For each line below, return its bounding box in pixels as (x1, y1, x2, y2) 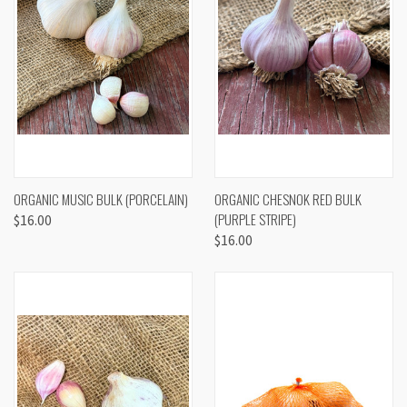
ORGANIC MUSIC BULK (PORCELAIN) (14, 189, 188, 209)
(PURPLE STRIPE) (214, 209, 296, 229)
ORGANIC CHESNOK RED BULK (214, 189, 362, 209)
